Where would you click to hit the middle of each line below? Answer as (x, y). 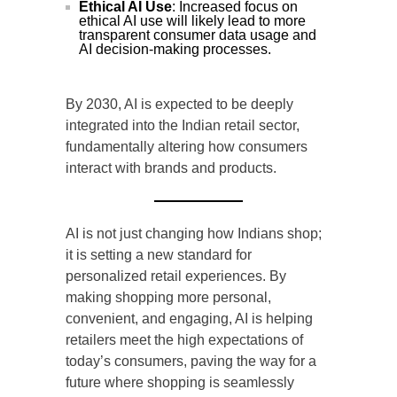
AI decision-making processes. (175, 50)
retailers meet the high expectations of (184, 340)
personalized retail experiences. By (176, 276)
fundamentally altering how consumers (187, 147)
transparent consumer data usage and (198, 35)
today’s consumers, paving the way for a (191, 362)
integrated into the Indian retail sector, (183, 126)
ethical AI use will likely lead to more (192, 21)
